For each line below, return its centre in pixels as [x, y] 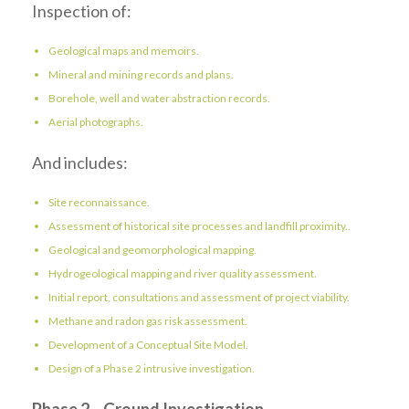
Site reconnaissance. [99, 202]
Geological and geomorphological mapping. [152, 250]
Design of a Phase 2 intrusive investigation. [152, 368]
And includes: [80, 163]
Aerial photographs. [96, 122]
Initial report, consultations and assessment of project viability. [199, 297]
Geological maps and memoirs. [124, 51]
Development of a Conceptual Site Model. [148, 345]
